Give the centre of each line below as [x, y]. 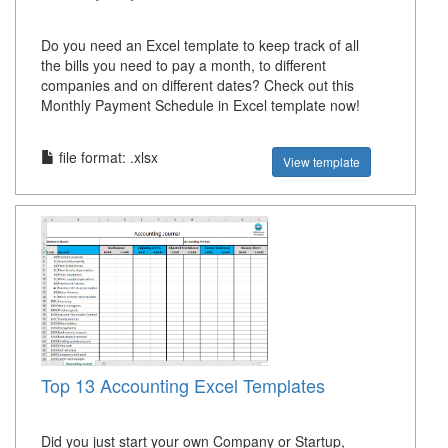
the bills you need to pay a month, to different [183, 65]
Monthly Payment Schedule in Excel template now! [200, 105]
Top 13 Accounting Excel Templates [183, 385]
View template [322, 162]
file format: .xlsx [106, 157]
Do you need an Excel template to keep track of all [200, 45]
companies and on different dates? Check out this [197, 85]
